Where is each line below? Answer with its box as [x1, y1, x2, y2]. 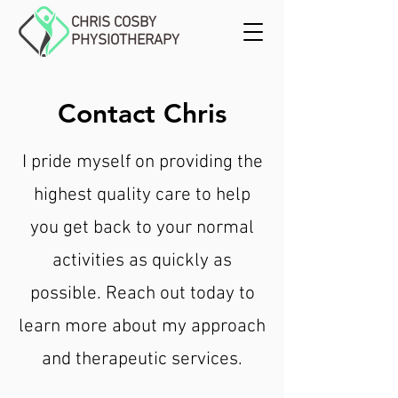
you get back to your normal [30, 217, 254, 239]
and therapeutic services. [42, 348, 243, 370]
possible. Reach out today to [29, 283, 255, 305]
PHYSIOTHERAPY [71, 32, 179, 50]
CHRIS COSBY [71, 14, 156, 32]
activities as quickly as [52, 250, 232, 272]
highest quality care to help [34, 184, 251, 206]
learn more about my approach [19, 315, 266, 338]
